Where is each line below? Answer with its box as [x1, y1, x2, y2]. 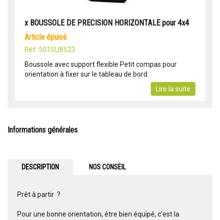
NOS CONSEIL [89, 163, 126, 171]
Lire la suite [156, 85, 191, 93]
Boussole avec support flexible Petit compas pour [25, 60, 177, 69]
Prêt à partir [17, 191, 54, 199]
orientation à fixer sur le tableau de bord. [25, 70, 149, 79]
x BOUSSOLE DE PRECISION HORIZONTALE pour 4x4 [25, 18, 189, 28]
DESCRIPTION [21, 163, 59, 171]
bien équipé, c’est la [119, 210, 179, 219]
